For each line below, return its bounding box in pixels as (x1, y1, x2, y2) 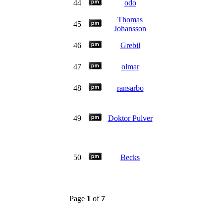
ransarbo (116, 84, 144, 92)
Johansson (114, 24, 146, 33)
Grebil (120, 41, 140, 50)
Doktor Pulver (108, 114, 153, 122)
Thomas (117, 15, 143, 24)
